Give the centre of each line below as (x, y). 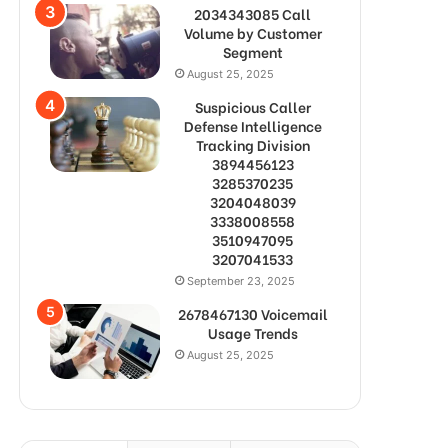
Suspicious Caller (252, 106)
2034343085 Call (252, 13)
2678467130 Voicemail (252, 313)
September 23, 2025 (241, 281)
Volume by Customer (252, 32)
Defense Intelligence (252, 125)
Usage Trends (252, 332)
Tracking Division (252, 144)
